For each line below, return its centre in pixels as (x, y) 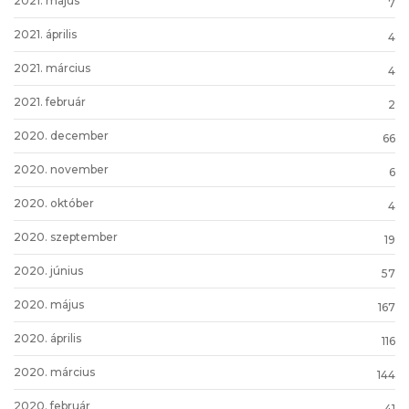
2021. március (52, 68)
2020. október (54, 203)
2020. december (61, 135)
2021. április (45, 34)
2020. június (48, 270)
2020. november (61, 169)
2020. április (47, 338)
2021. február (50, 101)
